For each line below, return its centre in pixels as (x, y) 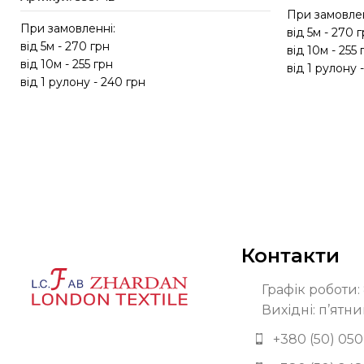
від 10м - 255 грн (67, 64)
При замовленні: (68, 28)
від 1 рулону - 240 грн (83, 82)
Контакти (290, 255)
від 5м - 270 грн (65, 46)
